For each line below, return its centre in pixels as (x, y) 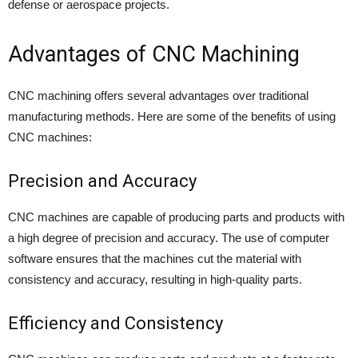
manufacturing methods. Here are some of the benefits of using (172, 117)
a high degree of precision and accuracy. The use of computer (169, 238)
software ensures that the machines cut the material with (155, 259)
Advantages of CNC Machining (154, 55)
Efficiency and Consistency (115, 324)
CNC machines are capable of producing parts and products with (176, 217)
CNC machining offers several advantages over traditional (158, 96)
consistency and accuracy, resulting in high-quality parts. (155, 280)
